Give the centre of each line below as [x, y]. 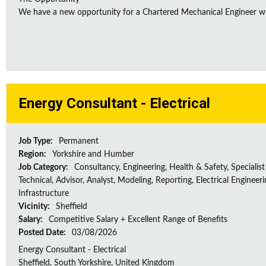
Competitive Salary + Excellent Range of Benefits [138, 220]
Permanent [79, 141]
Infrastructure [44, 194]
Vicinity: [35, 207]
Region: [33, 154]
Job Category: [44, 167]
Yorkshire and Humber [93, 154]
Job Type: [37, 141]
